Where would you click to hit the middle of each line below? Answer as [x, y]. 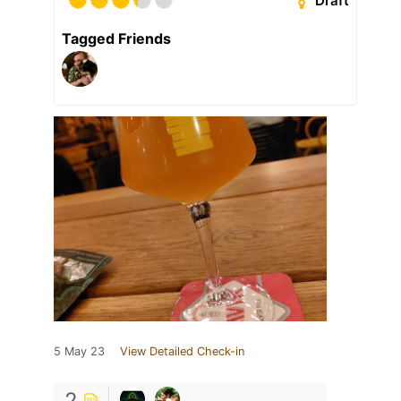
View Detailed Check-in [182, 352]
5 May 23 [79, 352]
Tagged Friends [116, 39]
